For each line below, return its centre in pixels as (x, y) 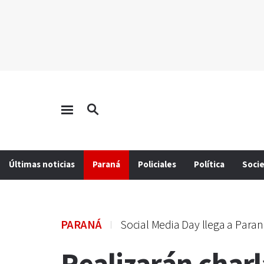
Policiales (157, 165)
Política (209, 165)
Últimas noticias (42, 165)
